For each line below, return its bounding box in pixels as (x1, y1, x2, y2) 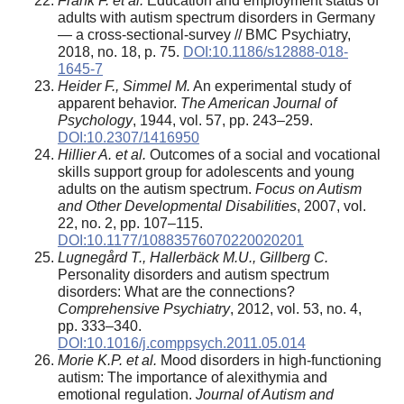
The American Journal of (180, 95, 336, 111)
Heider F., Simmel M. (58, 78, 190, 94)
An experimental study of (190, 78, 351, 94)
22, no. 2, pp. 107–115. (58, 215, 203, 231)
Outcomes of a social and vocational (146, 146, 381, 162)
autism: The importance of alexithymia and (58, 369, 327, 385)
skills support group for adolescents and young (58, 163, 354, 179)
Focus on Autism (255, 180, 362, 197)
